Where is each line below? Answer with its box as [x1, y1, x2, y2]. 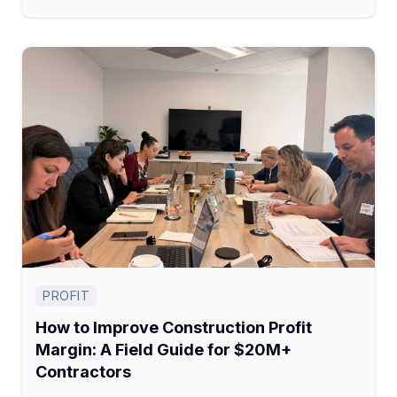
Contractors [35, 362, 131, 381]
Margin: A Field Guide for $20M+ [35, 339, 292, 359]
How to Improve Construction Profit [35, 317, 312, 337]
